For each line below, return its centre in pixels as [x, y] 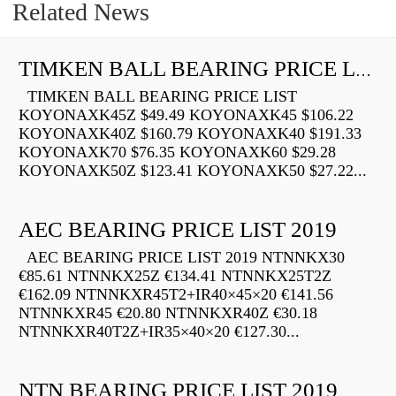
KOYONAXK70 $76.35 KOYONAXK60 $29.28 [177, 152]
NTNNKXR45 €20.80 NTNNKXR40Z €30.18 [168, 313]
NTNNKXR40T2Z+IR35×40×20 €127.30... [159, 332]
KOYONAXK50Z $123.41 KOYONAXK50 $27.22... [193, 171]
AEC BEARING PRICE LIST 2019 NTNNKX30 [182, 258]
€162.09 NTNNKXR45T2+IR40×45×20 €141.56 [176, 295]
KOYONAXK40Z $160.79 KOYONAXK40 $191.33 [190, 134]
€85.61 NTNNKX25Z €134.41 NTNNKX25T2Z [175, 276]
